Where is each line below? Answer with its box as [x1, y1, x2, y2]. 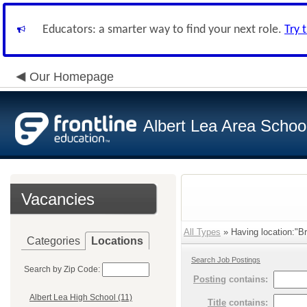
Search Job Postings [191, 256, 260, 264]
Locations [91, 235, 143, 247]
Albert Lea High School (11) [29, 293, 132, 303]
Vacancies [21, 190, 95, 208]
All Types [184, 227, 221, 237]
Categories [27, 235, 80, 247]
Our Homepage [29, 70, 114, 84]
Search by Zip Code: [24, 265, 100, 274]
